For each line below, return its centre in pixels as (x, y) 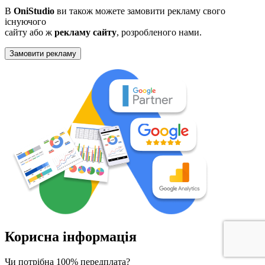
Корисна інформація (71, 237)
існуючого (25, 22)
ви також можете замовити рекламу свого (140, 11)
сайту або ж (30, 33)
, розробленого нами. (159, 33)
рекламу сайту (85, 33)
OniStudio (34, 11)
